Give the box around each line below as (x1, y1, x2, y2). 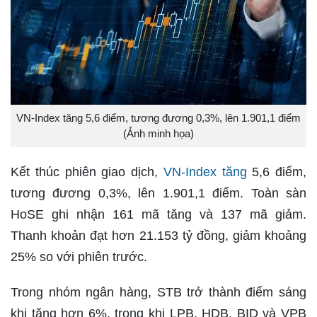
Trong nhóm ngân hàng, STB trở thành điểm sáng (11, 284, 306, 299)
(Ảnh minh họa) (123, 127, 194, 139)
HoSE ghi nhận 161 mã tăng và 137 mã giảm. (11, 207, 306, 221)
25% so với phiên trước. (11, 249, 147, 264)
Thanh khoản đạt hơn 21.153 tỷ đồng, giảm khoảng (11, 228, 306, 243)
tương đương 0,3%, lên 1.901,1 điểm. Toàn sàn (11, 185, 306, 200)
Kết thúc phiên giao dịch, (11, 164, 163, 179)
